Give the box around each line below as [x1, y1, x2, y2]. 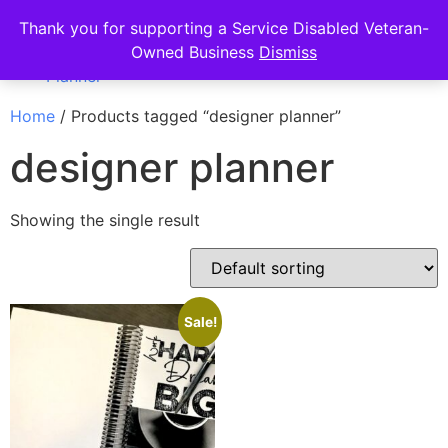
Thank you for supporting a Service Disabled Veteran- [19, 18, 429, 38]
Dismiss [259, 42, 317, 62]
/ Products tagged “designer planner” [55, 106, 341, 126]
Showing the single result [10, 210, 200, 230]
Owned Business [131, 42, 259, 62]
